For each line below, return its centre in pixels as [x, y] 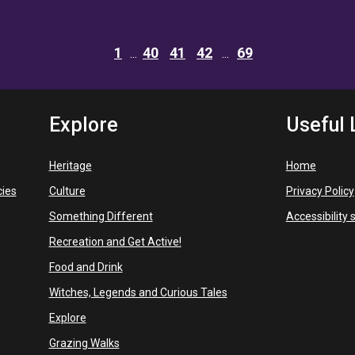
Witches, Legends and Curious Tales [138, 292]
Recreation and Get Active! [115, 242]
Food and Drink [86, 267]
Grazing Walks [84, 343]
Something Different [101, 216]
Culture [67, 191]
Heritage [70, 166]
